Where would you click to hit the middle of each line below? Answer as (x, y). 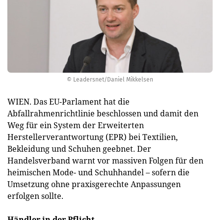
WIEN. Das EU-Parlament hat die (69, 102)
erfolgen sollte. (35, 196)
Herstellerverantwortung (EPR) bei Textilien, (93, 137)
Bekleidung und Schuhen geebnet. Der (79, 149)
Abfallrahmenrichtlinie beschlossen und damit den (103, 113)
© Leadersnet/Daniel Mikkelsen (110, 80)
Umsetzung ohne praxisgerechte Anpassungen (94, 184)
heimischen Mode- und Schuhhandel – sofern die (98, 172)
